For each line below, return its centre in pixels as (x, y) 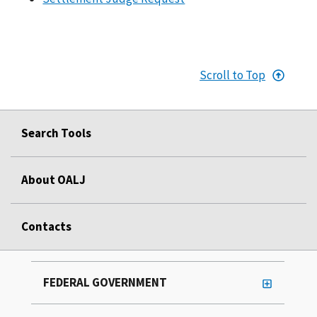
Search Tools (56, 133)
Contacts (46, 226)
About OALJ (53, 179)
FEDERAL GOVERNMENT (105, 282)
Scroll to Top (233, 75)
